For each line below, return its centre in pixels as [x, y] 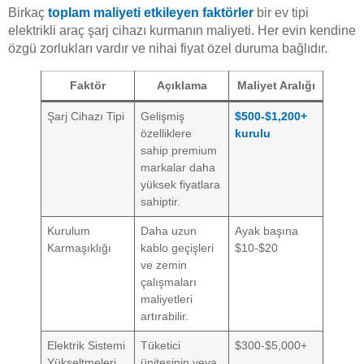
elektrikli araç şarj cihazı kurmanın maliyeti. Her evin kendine [182, 30]
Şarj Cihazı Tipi [86, 116]
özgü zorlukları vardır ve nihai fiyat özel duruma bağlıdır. [168, 48]
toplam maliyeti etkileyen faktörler [151, 12]
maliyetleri [167, 299]
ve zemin [164, 264]
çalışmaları [169, 282]
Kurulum [69, 230]
